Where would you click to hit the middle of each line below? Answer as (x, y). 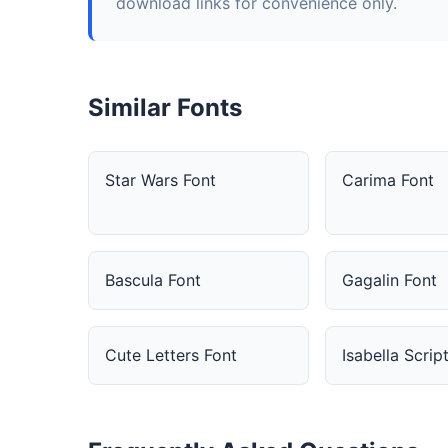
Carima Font (387, 180)
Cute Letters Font (171, 355)
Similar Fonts (165, 107)
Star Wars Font (160, 180)
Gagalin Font (389, 280)
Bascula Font (153, 280)
